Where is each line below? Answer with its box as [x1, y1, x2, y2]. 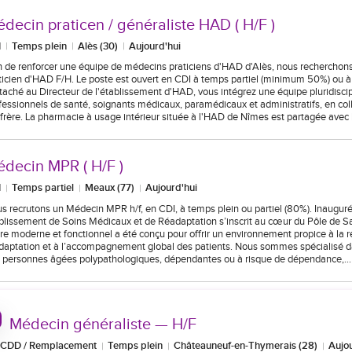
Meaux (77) [85, 181, 135, 195]
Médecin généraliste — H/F [9, 315, 196, 335]
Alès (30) [78, 39, 119, 53]
